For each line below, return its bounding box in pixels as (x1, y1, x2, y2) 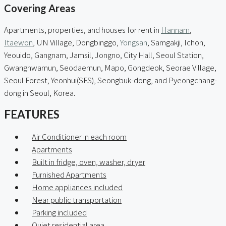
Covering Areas (4, 2, 75, 15)
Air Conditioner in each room (32, 131, 127, 142)
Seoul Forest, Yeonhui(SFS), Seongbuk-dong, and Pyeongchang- (4, 74, 217, 85)
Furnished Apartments (32, 169, 106, 180)
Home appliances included (32, 182, 123, 193)
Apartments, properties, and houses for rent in (4, 24, 161, 35)
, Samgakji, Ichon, (147, 36, 205, 47)
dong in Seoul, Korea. (4, 87, 76, 98)
